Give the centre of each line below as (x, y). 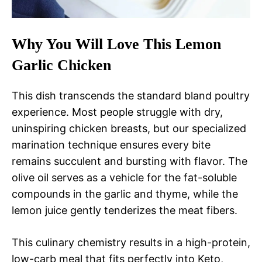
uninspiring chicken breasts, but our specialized (129, 129)
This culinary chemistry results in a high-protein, (131, 243)
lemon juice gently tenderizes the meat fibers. (125, 211)
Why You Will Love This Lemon (116, 44)
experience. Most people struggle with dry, (117, 112)
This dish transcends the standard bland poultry (131, 96)
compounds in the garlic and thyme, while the (125, 194)
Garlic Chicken (61, 65)
